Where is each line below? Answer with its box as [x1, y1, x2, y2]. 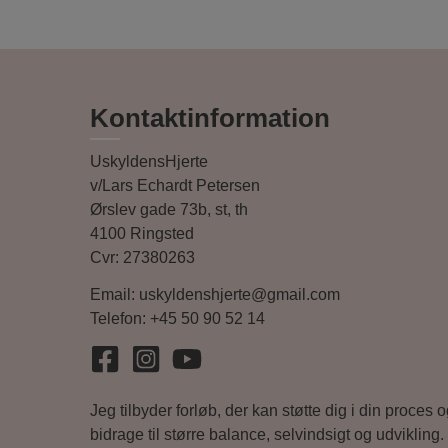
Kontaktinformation [90, 102, 330, 133]
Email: [90, 285, 139, 303]
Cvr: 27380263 [90, 248, 195, 266]
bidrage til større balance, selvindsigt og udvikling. [90, 425, 444, 443]
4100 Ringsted [90, 224, 194, 242]
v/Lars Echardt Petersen [90, 176, 260, 194]
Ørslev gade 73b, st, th [90, 200, 248, 218]
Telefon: [90, 309, 150, 327]
